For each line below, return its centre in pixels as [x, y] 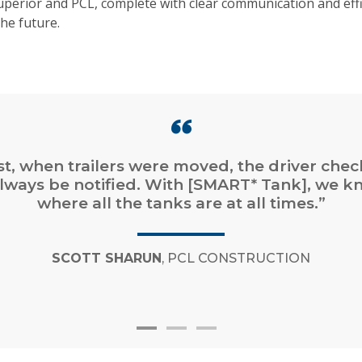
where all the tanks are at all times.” [181, 204]
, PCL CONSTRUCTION [236, 259]
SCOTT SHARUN [107, 259]
